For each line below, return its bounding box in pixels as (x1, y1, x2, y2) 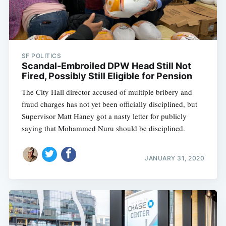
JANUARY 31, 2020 (145, 154, 205, 162)
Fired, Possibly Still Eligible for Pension (21, 71, 192, 82)
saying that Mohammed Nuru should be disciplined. (21, 123, 185, 134)
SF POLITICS (21, 52, 62, 60)
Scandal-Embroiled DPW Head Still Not (21, 61, 191, 72)
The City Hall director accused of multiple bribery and (21, 87, 192, 97)
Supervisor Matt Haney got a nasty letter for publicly (21, 111, 187, 122)
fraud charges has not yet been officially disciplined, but (21, 99, 197, 109)
